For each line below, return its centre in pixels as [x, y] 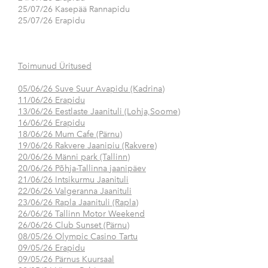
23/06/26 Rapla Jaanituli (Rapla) [78, 203]
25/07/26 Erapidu [51, 21]
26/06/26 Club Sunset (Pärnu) [74, 226]
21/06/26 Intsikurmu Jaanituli [73, 180]
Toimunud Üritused [55, 66]
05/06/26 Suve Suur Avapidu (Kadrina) [91, 89]
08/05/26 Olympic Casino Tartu [78, 237]
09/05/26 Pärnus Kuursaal [66, 260]
